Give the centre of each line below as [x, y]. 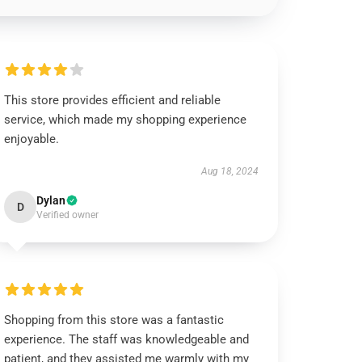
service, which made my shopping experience [126, 120]
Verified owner [68, 215]
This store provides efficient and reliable [113, 100]
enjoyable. [32, 139]
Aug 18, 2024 [229, 171]
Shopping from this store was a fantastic [114, 320]
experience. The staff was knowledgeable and [127, 339]
